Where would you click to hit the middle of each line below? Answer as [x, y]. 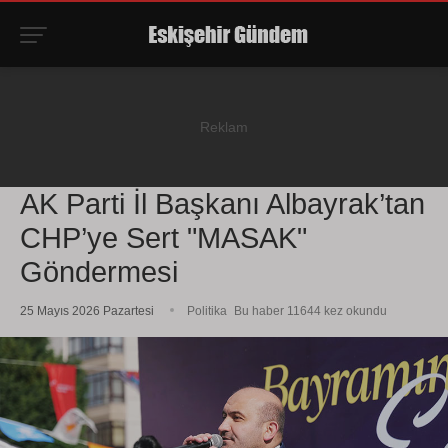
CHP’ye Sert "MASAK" [163, 238]
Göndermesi [99, 272]
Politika [207, 311]
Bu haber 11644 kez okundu [310, 311]
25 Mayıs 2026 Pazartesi [87, 311]
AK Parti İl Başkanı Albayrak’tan [222, 204]
